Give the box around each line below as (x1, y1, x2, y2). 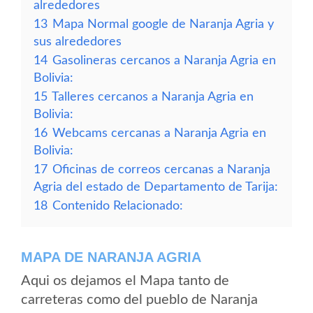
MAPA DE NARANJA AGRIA (21, 249, 201, 265)
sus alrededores (34, 36, 122, 48)
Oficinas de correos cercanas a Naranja (52, 163, 270, 175)
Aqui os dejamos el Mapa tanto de (21, 274, 229, 288)
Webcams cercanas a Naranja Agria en (52, 127, 266, 139)
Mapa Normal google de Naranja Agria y (52, 18, 274, 30)
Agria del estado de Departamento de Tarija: (34, 181, 278, 193)
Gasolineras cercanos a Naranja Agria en (52, 54, 276, 66)
